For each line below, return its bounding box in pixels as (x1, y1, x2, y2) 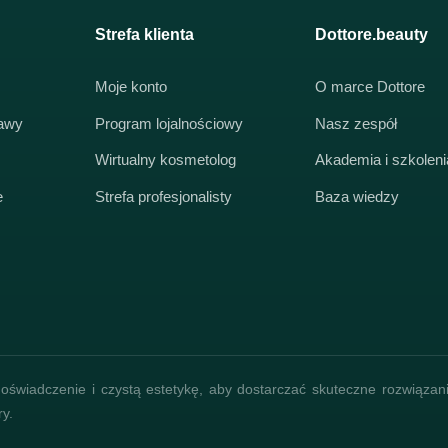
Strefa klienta (94, 25, 194, 43)
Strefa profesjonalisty (94, 188, 232, 205)
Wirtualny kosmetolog (94, 152, 236, 169)
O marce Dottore (314, 79, 425, 96)
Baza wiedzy (314, 188, 399, 205)
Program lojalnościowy (94, 115, 243, 132)
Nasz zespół (314, 115, 397, 132)
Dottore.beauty (314, 25, 428, 43)
